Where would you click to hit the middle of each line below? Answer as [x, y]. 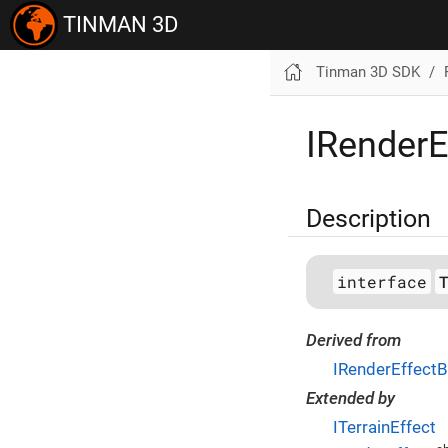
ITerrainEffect [384, 426]
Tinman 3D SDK [367, 72]
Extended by [350, 398]
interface [382, 281]
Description [368, 217]
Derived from [353, 340]
